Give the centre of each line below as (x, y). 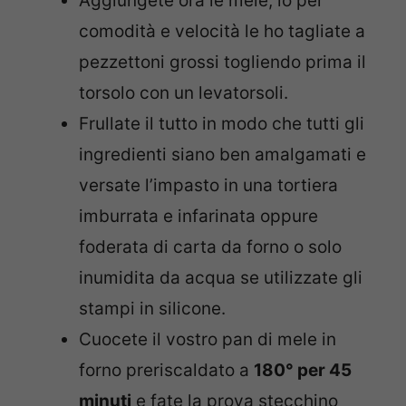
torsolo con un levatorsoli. (184, 92)
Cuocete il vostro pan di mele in (208, 339)
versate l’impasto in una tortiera (208, 185)
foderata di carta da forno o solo (210, 246)
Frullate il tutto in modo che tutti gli (222, 123)
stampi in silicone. (152, 308)
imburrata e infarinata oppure (198, 216)
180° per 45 (303, 370)
